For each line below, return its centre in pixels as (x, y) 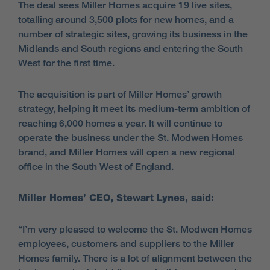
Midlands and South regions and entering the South (130, 48)
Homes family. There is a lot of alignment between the (135, 258)
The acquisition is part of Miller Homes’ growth (120, 94)
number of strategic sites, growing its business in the (133, 34)
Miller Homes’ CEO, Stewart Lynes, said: (116, 198)
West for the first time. (66, 63)
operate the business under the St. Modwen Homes (130, 137)
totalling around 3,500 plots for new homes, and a (126, 19)
